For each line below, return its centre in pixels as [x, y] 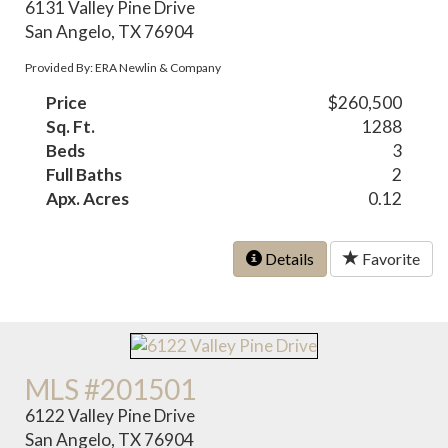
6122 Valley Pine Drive [110, 416]
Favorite [389, 259]
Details [288, 259]
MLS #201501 [111, 389]
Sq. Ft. [71, 127]
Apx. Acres [88, 199]
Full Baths [84, 175]
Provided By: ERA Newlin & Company [123, 68]
